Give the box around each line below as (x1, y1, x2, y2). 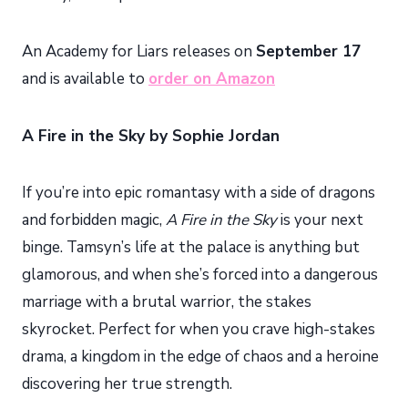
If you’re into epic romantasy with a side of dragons (22, 182, 375, 204)
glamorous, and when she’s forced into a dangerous (22, 264, 378, 286)
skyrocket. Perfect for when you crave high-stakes (22, 319, 375, 341)
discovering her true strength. (22, 373, 232, 395)
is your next (277, 209, 363, 231)
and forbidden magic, (22, 209, 166, 231)
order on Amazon (148, 68, 275, 90)
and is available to (22, 68, 148, 90)
